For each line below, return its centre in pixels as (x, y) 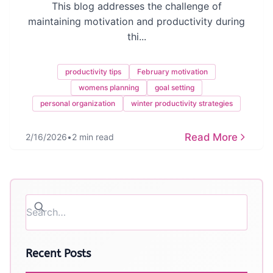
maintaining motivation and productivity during (136, 21)
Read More (211, 137)
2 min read (93, 137)
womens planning (109, 87)
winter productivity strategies (182, 103)
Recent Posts (58, 253)
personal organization (78, 103)
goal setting (175, 87)
